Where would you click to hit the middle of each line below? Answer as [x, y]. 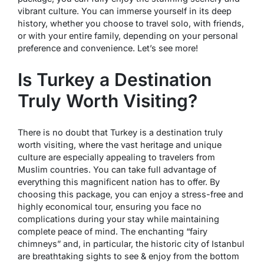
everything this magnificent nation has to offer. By [119, 182]
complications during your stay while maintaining [118, 219]
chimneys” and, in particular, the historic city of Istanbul [131, 244]
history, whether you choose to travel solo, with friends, [131, 24]
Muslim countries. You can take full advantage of [117, 170]
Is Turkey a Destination [115, 80]
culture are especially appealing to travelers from [116, 157]
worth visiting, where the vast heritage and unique [120, 145]
